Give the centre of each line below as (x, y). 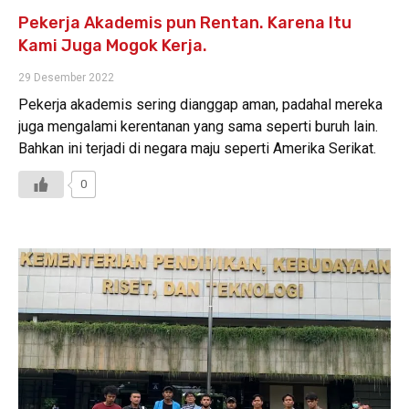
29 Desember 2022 (66, 77)
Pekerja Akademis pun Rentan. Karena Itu (185, 22)
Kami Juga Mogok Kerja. (113, 45)
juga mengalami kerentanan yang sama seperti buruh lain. (198, 126)
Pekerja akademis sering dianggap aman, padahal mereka (200, 104)
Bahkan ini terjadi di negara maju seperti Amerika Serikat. (197, 148)
